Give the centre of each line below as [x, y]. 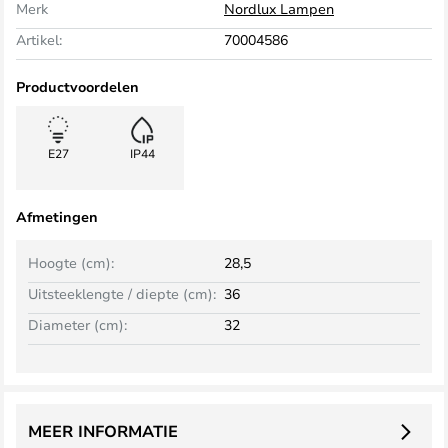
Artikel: [39, 39]
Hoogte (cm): [71, 262]
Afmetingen [57, 216]
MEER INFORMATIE [103, 431]
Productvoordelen [77, 86]
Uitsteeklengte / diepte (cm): [122, 293]
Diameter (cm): [77, 324]
